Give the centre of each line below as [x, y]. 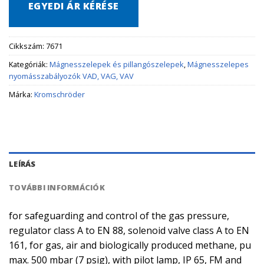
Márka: [22, 95]
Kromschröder [60, 95]
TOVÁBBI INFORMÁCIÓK [57, 188]
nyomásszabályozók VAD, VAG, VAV [71, 76]
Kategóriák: [29, 65]
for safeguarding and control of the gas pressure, [119, 216]
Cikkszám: [27, 46]
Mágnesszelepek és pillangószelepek [117, 65]
